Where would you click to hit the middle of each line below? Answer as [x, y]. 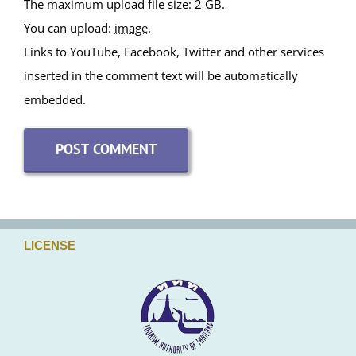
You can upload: [69, 220]
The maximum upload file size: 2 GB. [124, 196]
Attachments [60, 172]
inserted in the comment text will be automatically [161, 267]
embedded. [55, 291]
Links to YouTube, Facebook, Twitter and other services [174, 244]
